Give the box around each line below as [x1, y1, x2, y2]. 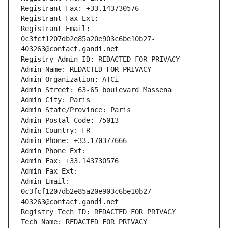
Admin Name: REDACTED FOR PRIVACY [21, 65, 151, 74]
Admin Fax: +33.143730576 [21, 157, 119, 165]
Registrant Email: [21, 24, 90, 33]
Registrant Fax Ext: [21, 14, 98, 23]
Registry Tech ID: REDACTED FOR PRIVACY [21, 208, 176, 216]
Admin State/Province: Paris [21, 106, 131, 115]
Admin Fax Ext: [21, 167, 78, 176]
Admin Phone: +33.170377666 [21, 136, 127, 145]
